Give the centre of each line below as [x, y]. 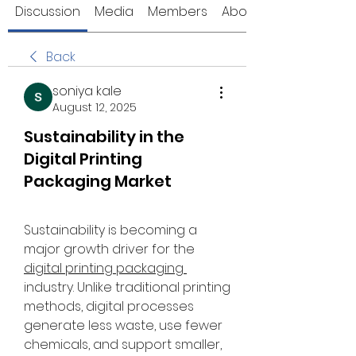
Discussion [48, 12]
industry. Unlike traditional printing [127, 287]
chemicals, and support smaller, [123, 344]
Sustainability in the [104, 137]
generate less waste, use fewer [123, 325]
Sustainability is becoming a [110, 230]
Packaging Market [98, 181]
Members [178, 12]
